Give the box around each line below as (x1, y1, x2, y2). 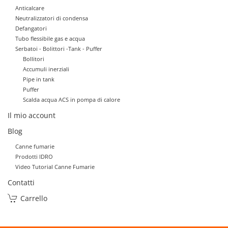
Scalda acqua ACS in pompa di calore (23, 95, 120, 103)
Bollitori (23, 54, 44, 63)
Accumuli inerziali (23, 65, 69, 73)
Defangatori (15, 24, 47, 32)
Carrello (20, 193, 47, 203)
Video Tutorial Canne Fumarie (15, 162, 95, 170)
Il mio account (8, 110, 55, 120)
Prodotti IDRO (15, 152, 53, 160)
